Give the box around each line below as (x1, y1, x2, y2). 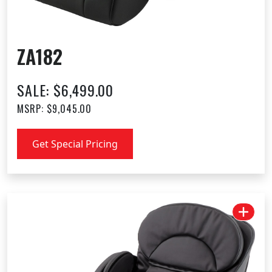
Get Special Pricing (32, 137, 118, 151)
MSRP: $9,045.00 (17, 101, 92, 116)
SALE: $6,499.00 (17, 78, 114, 101)
